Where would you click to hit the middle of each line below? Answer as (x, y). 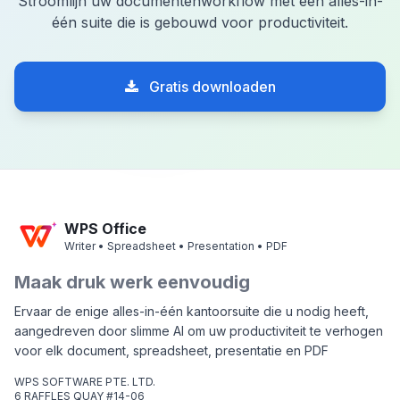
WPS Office (105, 229)
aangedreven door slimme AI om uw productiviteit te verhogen (199, 331)
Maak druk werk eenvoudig (132, 283)
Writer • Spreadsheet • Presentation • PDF (176, 246)
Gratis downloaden (210, 87)
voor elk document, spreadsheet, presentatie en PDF (171, 351)
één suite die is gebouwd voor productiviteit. (200, 23)
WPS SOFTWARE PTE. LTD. (85, 382)
